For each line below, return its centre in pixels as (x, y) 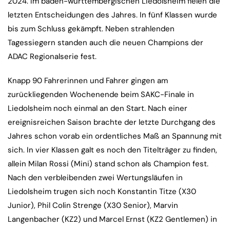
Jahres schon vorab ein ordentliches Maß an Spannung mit (115, 136)
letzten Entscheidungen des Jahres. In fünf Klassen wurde (112, 15)
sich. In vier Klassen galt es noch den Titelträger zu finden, (112, 150)
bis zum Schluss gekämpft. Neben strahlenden (91, 29)
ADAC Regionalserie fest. (52, 57)
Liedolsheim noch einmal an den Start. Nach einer (98, 109)
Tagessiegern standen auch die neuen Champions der (106, 43)
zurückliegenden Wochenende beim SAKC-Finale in (101, 95)
